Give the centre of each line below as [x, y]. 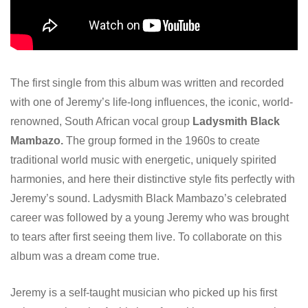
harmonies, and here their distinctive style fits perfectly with [153, 179]
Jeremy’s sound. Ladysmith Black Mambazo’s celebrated [148, 198]
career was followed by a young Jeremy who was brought [150, 217]
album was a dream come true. [85, 256]
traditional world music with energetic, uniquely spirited [143, 159]
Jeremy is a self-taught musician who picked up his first [144, 292]
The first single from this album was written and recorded [147, 82]
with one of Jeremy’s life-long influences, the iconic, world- [152, 102]
